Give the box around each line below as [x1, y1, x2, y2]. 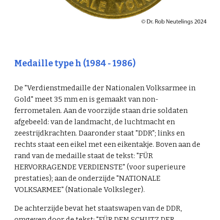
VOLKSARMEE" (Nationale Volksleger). [14, 185, 147, 194]
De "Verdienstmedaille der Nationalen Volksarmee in [14, 83, 196, 92]
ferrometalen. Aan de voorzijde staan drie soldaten [14, 106, 188, 115]
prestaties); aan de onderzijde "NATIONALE [14, 173, 161, 183]
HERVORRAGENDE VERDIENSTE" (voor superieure [14, 162, 186, 171]
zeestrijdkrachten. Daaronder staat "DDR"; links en [14, 128, 185, 137]
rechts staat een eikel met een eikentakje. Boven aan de [14, 139, 201, 149]
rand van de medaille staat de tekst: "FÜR [14, 151, 153, 160]
